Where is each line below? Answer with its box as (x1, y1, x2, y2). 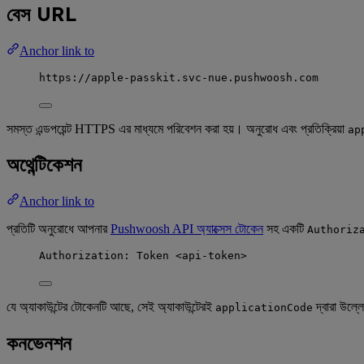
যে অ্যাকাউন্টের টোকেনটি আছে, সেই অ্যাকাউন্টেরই (6, 300, 215, 314)
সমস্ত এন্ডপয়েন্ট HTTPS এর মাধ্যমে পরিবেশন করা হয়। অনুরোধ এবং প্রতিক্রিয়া (6, 121, 348, 136)
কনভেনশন (6, 331, 71, 356)
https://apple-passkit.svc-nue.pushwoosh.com (39, 71, 318, 84)
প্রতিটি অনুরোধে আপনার (6, 222, 110, 236)
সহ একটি (263, 222, 307, 236)
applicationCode (215, 301, 313, 314)
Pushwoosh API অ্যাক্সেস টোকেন (110, 222, 263, 236)
